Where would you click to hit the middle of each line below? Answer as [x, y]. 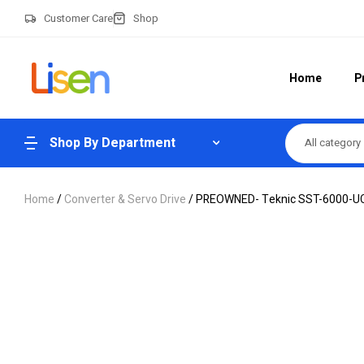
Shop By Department [113, 143]
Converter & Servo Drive [125, 199]
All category [333, 143]
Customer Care [78, 18]
